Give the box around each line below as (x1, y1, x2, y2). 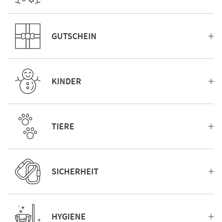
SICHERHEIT (52, 166, 99, 177)
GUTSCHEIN (52, 30, 97, 42)
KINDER (52, 75, 81, 87)
